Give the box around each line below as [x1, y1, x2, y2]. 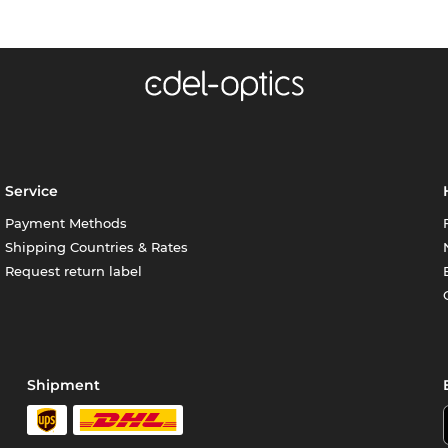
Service [5, 182, 59, 201]
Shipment [27, 376, 101, 395]
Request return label [5, 263, 143, 280]
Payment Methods [5, 215, 128, 232]
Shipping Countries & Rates [5, 239, 189, 256]
